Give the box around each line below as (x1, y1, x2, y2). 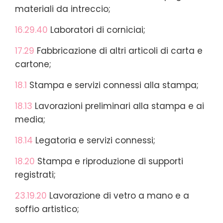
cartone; (15, 58, 51, 70)
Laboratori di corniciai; (48, 23, 145, 36)
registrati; (15, 168, 56, 181)
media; (15, 113, 45, 125)
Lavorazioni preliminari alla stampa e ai (35, 100, 204, 112)
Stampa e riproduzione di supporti (35, 155, 183, 167)
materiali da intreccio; (15, 2, 111, 15)
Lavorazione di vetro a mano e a (47, 189, 189, 202)
